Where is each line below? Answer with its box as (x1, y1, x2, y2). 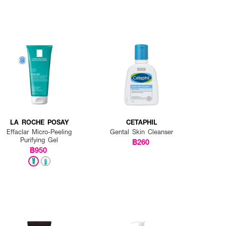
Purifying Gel (20, 135, 59, 144)
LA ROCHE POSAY (10, 117, 69, 127)
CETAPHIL (126, 117, 157, 127)
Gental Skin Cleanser (110, 127, 174, 136)
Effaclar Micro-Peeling (7, 127, 72, 136)
